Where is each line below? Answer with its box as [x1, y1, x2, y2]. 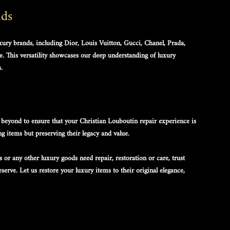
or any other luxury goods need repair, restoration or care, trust [2, 150, 187, 166]
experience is [157, 113, 198, 129]
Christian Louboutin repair [80, 113, 157, 129]
